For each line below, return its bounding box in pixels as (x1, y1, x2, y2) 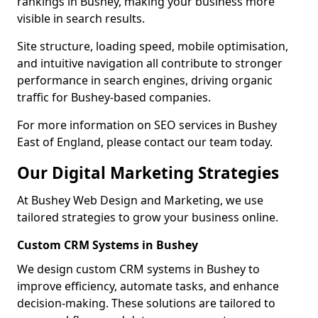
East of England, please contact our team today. (17, 134, 273, 150)
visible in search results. (17, 11, 145, 26)
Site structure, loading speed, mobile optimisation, (17, 38, 288, 54)
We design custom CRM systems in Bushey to (17, 261, 260, 277)
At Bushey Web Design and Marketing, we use (17, 192, 263, 208)
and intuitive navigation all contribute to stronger (17, 55, 283, 71)
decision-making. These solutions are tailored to (17, 295, 275, 311)
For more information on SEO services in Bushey (17, 117, 277, 133)
